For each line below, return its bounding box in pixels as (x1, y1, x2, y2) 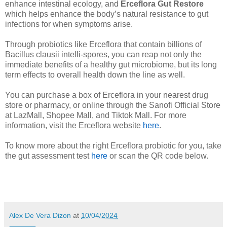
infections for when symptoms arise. (5, 20, 133, 29)
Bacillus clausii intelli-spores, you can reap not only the (5, 50, 202, 59)
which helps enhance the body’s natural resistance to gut (5, 10, 208, 19)
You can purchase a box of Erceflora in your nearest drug (5, 91, 208, 100)
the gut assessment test (5, 152, 91, 161)
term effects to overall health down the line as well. (5, 70, 185, 80)
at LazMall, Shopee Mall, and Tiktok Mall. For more (5, 111, 186, 120)
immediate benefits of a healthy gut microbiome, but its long (5, 60, 217, 69)
